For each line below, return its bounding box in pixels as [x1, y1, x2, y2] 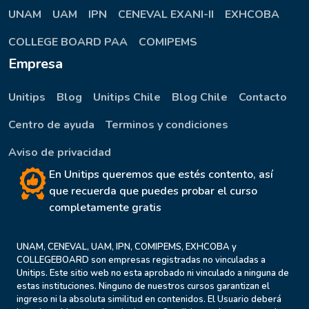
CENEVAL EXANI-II [118, 7, 214, 23]
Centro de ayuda [8, 117, 94, 133]
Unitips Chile [93, 90, 161, 106]
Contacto [239, 90, 287, 106]
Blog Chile [172, 90, 228, 106]
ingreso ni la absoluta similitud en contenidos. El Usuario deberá [17, 293, 281, 306]
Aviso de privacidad [8, 145, 111, 161]
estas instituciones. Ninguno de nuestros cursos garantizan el [17, 280, 270, 293]
